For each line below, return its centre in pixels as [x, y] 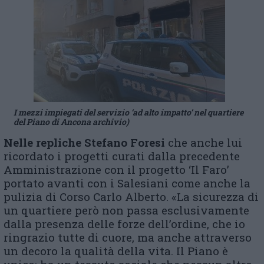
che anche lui [204, 142]
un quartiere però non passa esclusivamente [126, 210]
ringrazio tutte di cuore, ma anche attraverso [128, 237]
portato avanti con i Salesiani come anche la [127, 183]
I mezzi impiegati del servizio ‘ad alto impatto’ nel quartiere [128, 112]
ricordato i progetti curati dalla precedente [122, 156]
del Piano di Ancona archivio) [71, 122]
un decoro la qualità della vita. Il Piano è [116, 251]
